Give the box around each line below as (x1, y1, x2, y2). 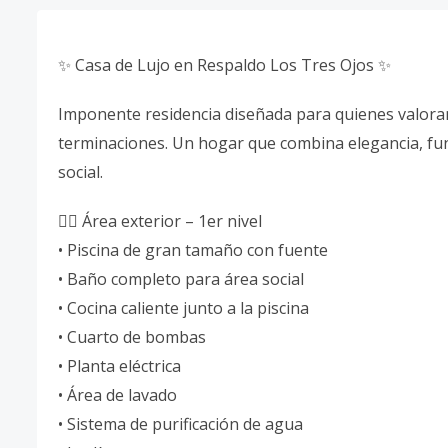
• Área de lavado (58, 384, 177, 406)
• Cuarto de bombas (58, 326, 206, 348)
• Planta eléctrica (58, 355, 181, 377)
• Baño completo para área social (58, 268, 304, 290)
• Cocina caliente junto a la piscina (58, 297, 309, 319)
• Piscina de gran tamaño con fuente (58, 239, 328, 261)
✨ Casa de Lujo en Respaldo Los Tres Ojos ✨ (58, 54, 391, 76)
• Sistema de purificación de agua (58, 413, 303, 435)
